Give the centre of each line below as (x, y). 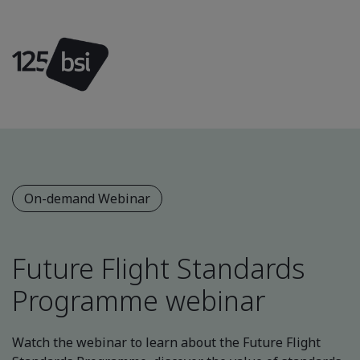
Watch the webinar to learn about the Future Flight (166, 342)
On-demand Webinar (87, 198)
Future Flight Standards (159, 268)
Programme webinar (139, 301)
